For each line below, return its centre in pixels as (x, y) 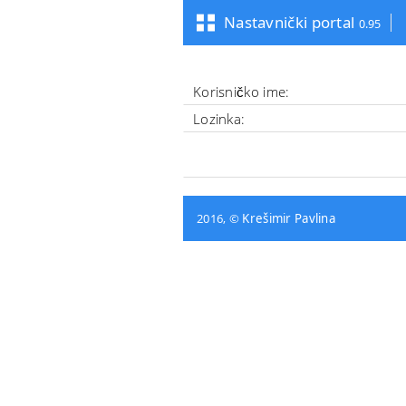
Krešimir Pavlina (289, 218)
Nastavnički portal (291, 22)
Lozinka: (219, 119)
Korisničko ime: (242, 92)
